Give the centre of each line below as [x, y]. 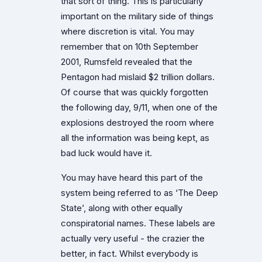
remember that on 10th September [130, 46]
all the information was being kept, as [135, 138]
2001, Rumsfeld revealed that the [127, 62]
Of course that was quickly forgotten [135, 92]
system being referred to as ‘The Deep [139, 193]
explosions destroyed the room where [137, 123]
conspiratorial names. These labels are [138, 223]
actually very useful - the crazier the [133, 238]
